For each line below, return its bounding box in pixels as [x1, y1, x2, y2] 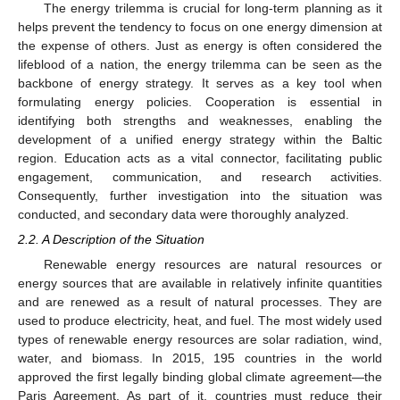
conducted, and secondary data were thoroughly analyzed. [18, 206, 349, 221]
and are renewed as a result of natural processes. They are [18, 294, 382, 309]
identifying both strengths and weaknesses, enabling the [18, 112, 382, 128]
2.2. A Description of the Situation [18, 231, 204, 246]
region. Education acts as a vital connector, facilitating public [18, 150, 382, 165]
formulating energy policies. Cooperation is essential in [18, 94, 382, 109]
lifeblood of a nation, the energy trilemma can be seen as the [18, 56, 382, 71]
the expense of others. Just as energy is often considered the [18, 37, 382, 53]
